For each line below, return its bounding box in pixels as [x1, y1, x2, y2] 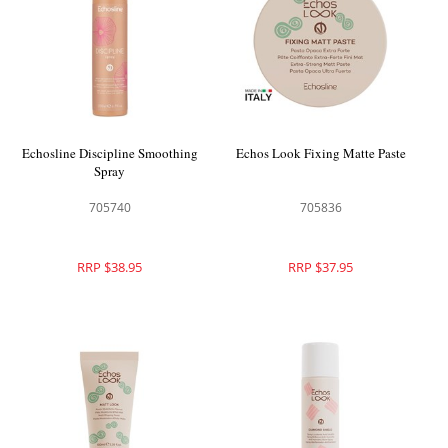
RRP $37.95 [288, 258, 354, 277]
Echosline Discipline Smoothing [21, 144, 198, 163]
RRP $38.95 [77, 258, 143, 277]
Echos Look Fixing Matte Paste [235, 144, 406, 163]
